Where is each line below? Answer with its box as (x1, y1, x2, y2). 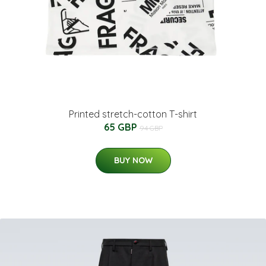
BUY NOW (113, 155, 153, 166)
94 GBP (139, 123, 163, 133)
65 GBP (103, 121, 140, 134)
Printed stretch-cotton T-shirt (69, 108, 197, 121)
